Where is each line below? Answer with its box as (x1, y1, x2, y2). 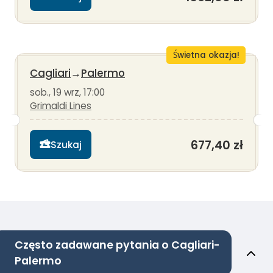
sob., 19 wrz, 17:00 (30, 86, 105, 99)
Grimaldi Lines (30, 99, 91, 113)
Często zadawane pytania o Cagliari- (15, 238, 220, 253)
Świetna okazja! (172, 49, 239, 62)
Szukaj (51, 138, 82, 151)
